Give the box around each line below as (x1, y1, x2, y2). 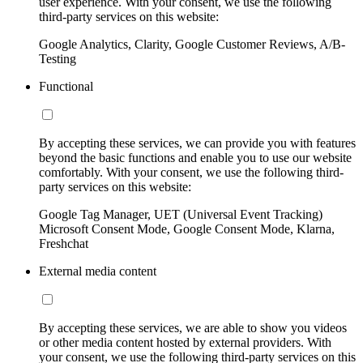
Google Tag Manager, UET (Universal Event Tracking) (39, 207, 322, 221)
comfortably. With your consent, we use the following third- (39, 164, 344, 179)
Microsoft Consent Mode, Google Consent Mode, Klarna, (39, 221, 335, 236)
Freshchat (39, 236, 88, 250)
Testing (39, 51, 76, 66)
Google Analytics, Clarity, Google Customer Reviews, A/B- (39, 36, 345, 51)
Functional (39, 79, 93, 93)
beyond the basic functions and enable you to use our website (39, 150, 352, 164)
